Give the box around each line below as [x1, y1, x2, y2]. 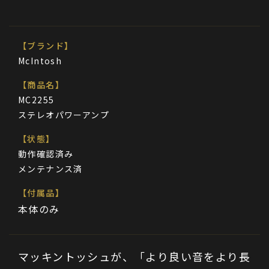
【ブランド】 [18, 40, 74, 52]
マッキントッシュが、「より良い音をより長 [18, 249, 250, 264]
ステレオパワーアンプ [18, 109, 109, 121]
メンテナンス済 [18, 163, 83, 175]
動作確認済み [18, 148, 74, 160]
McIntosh [18, 55, 62, 67]
